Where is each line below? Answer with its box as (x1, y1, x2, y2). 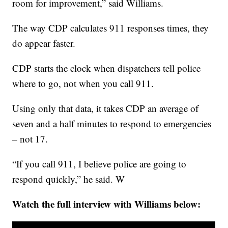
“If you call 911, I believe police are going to (12, 157, 187, 170)
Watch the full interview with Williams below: (12, 196, 201, 211)
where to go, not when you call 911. (12, 76, 157, 90)
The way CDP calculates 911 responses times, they (12, 21, 209, 34)
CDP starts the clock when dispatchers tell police (12, 61, 201, 74)
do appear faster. (12, 36, 76, 49)
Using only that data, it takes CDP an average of (12, 101, 199, 115)
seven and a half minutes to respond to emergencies (12, 117, 212, 130)
